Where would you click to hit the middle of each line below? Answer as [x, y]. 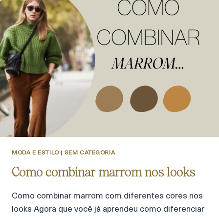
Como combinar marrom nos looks [103, 172]
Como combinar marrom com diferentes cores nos [107, 197]
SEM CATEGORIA [90, 153]
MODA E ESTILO [35, 153]
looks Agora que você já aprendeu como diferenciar [108, 210]
